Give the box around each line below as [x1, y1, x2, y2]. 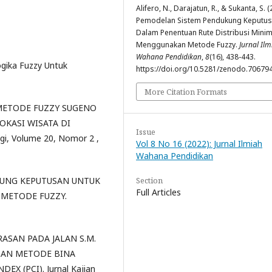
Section [136, 174, 163, 186]
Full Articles [136, 186, 181, 198]
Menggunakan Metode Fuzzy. [136, 39, 239, 50]
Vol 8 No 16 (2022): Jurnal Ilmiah [136, 137, 262, 149]
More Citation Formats [144, 86, 227, 97]
